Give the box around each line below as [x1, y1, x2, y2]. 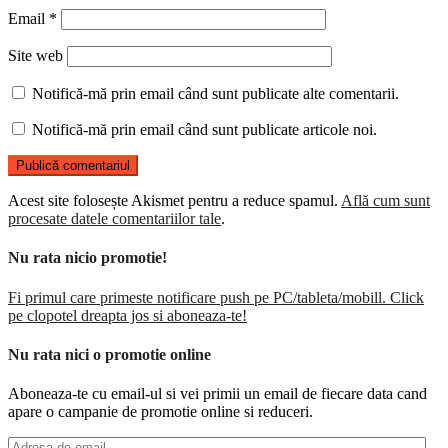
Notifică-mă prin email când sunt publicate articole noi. [32, 121, 377, 139]
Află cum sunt [341, 192, 430, 210]
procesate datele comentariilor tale [8, 210, 221, 228]
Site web [8, 47, 63, 65]
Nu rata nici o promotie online [8, 345, 211, 363]
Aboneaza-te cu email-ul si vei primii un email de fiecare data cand [8, 385, 427, 403]
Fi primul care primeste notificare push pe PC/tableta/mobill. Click [8, 288, 424, 306]
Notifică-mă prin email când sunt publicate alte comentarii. [32, 85, 399, 103]
